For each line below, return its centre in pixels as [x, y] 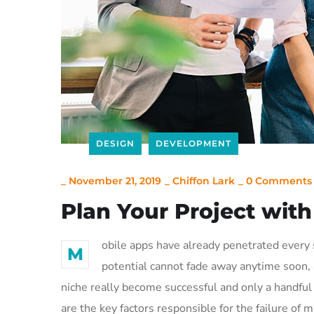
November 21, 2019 [115, 181]
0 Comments [279, 181]
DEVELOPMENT [193, 143]
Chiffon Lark [204, 181]
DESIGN [115, 143]
